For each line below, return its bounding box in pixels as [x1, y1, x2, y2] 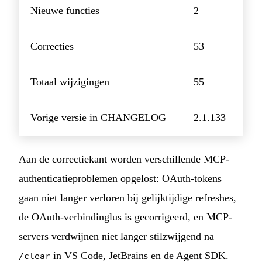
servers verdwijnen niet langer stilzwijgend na [19, 230, 214, 243]
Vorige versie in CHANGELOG [30, 112, 166, 124]
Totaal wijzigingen [30, 76, 109, 88]
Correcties [30, 40, 74, 53]
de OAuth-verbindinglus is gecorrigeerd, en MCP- [19, 211, 232, 223]
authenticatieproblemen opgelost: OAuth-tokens [19, 173, 222, 185]
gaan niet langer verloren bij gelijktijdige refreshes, [19, 192, 236, 204]
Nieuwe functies [30, 5, 99, 17]
